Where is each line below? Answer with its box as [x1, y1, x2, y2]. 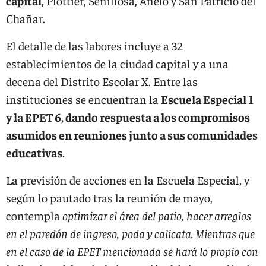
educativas [6, 145, 62, 160]
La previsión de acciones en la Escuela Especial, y [6, 172, 249, 187]
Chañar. [6, 11, 45, 26]
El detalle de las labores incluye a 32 [6, 38, 183, 53]
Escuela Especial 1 [161, 91, 254, 106]
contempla [6, 208, 62, 223]
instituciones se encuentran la [6, 91, 161, 106]
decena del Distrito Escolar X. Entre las [6, 74, 198, 88]
